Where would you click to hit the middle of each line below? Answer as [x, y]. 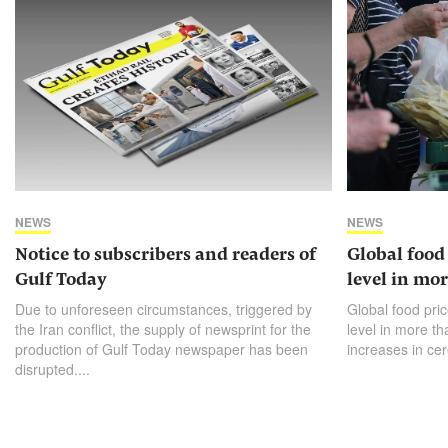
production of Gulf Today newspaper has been [161, 349]
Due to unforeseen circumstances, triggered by [163, 309]
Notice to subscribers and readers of [165, 256]
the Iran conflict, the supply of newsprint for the [163, 329]
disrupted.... [52, 369]
